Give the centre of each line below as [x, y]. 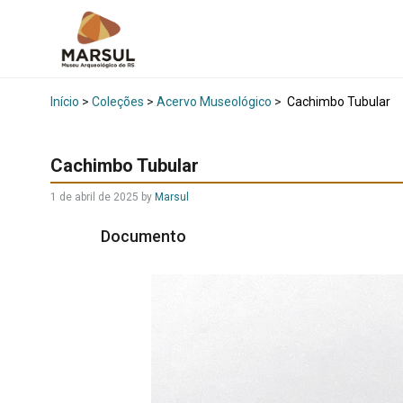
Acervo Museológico [214, 102]
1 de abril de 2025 [94, 197]
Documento [145, 236]
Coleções [118, 102]
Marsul [172, 197]
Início [65, 102]
